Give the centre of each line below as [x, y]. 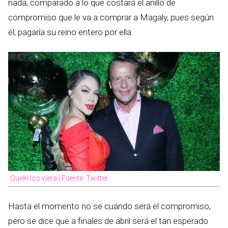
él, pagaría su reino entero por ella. [71, 32]
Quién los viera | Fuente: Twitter [59, 178]
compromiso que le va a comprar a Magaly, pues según [111, 17]
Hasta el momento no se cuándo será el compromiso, [109, 206]
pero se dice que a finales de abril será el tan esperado [108, 221]
